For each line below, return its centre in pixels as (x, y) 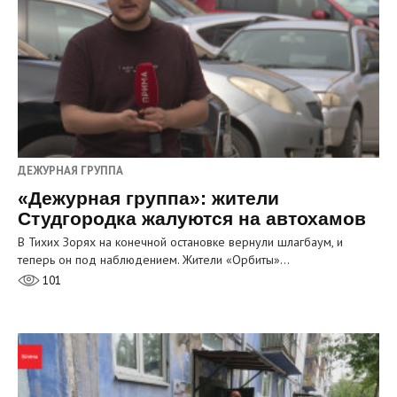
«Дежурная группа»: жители (148, 198)
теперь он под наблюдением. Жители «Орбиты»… (154, 260)
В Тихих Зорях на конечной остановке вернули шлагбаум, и (180, 242)
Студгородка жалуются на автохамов (192, 219)
